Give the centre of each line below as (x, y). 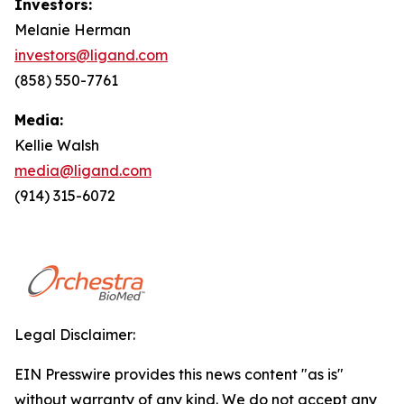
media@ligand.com (83, 170)
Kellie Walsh (57, 145)
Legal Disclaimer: (75, 335)
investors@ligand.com (91, 55)
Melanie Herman (73, 30)
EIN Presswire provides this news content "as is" (179, 374)
